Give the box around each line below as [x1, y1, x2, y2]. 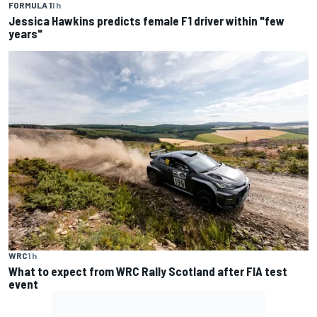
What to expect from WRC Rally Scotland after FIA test [8, 264, 287, 279]
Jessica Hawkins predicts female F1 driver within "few [8, 13, 284, 28]
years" [8, 25, 42, 40]
